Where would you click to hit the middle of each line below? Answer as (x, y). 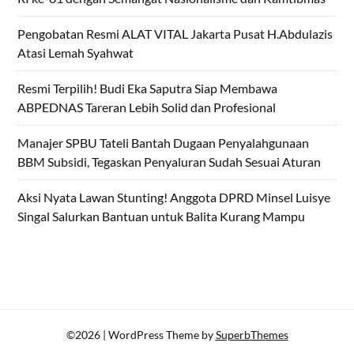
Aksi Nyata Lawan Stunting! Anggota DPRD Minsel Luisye (174, 198)
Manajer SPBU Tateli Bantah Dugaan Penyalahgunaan (164, 143)
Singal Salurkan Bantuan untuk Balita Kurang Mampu (162, 217)
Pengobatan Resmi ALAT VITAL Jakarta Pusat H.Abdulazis (175, 34)
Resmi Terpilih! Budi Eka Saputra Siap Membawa (148, 88)
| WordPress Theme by (159, 335)
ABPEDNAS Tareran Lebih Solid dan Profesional (147, 107)
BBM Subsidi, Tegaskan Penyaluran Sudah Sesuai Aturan (169, 162)
